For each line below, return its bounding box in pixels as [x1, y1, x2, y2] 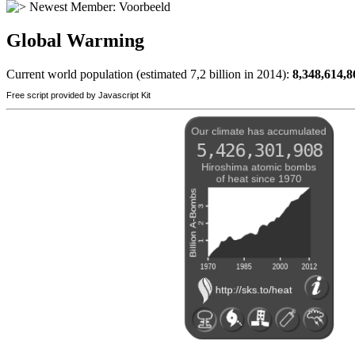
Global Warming [6, 30, 144, 52]
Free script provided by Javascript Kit [6, 90, 151, 101]
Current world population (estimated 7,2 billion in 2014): [6, 67, 292, 82]
